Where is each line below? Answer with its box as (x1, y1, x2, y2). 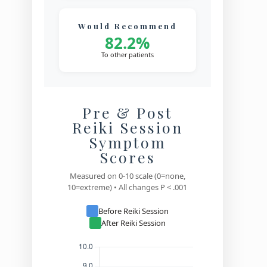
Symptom (88, 132, 166, 153)
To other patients (101, 50, 154, 60)
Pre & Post (82, 103, 173, 123)
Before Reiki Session (98, 205, 169, 216)
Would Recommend (77, 21, 177, 32)
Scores (99, 147, 156, 167)
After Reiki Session (101, 217, 166, 228)
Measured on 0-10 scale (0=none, (69, 170, 185, 182)
